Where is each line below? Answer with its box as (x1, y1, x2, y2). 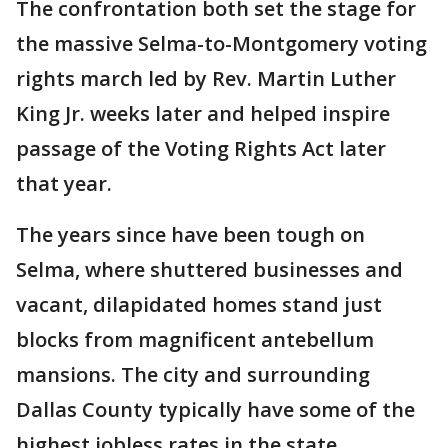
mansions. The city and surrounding (16, 361, 370, 388)
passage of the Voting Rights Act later (16, 135, 386, 162)
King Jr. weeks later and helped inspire (16, 100, 390, 127)
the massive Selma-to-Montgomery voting (16, 30, 427, 57)
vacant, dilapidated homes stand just (16, 291, 382, 318)
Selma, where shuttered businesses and (16, 256, 403, 283)
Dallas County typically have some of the (16, 396, 415, 423)
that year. (16, 170, 117, 197)
